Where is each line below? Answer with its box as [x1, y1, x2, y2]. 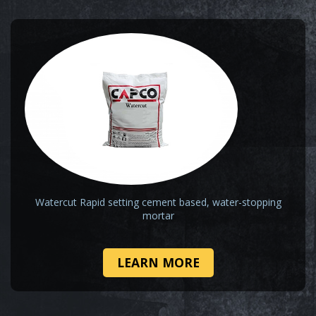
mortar [142, 209, 174, 223]
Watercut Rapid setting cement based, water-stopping [35, 195, 281, 209]
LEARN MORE [116, 254, 200, 272]
